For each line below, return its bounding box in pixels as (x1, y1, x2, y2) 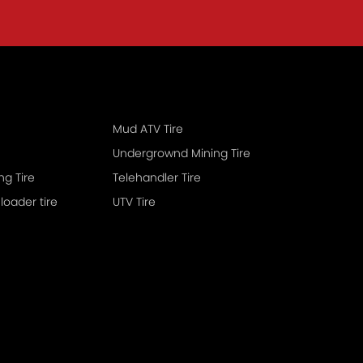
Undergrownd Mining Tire (112, 145, 250, 161)
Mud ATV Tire (163, 121, 183, 137)
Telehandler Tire (181, 169, 201, 186)
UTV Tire (135, 194, 156, 210)
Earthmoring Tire (15, 169, 36, 186)
